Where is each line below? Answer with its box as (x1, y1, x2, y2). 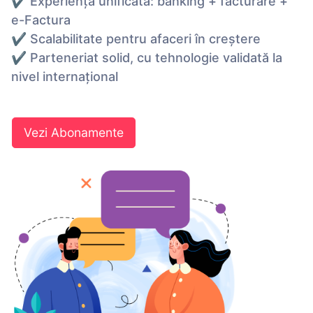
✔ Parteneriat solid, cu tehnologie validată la (11, 50, 282, 66)
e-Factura (11, 13, 71, 28)
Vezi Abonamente (24, 125, 124, 140)
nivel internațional (11, 69, 118, 85)
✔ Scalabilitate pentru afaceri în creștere (11, 31, 261, 47)
